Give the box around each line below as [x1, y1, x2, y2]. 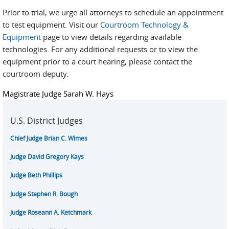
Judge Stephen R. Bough [10, 189, 78, 198]
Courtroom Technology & [100, 19, 189, 30]
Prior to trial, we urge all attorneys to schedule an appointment [3, 7, 223, 18]
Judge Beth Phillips [10, 171, 62, 180]
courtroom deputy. [3, 68, 68, 79]
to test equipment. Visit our [3, 19, 100, 30]
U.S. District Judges [10, 115, 83, 127]
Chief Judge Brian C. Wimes [10, 133, 87, 143]
